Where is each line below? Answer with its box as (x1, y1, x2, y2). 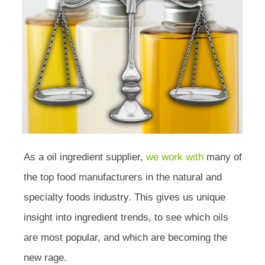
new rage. (24, 252, 67, 264)
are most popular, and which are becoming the (24, 232, 227, 244)
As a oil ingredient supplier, (24, 151, 146, 163)
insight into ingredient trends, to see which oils (24, 212, 228, 224)
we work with (146, 151, 203, 163)
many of (203, 151, 242, 163)
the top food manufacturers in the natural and (24, 172, 222, 183)
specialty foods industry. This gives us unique (24, 192, 225, 203)
